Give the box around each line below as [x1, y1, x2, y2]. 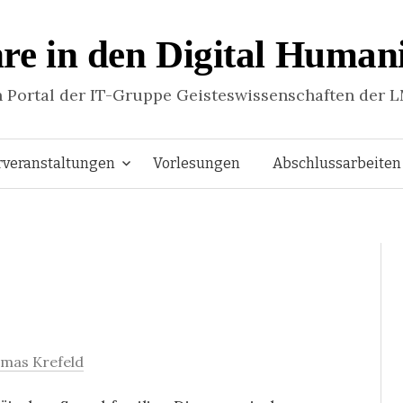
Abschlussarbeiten [273, 155, 401, 172]
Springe [201, 153, 253, 170]
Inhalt [201, 250, 241, 267]
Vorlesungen [153, 155, 240, 172]
